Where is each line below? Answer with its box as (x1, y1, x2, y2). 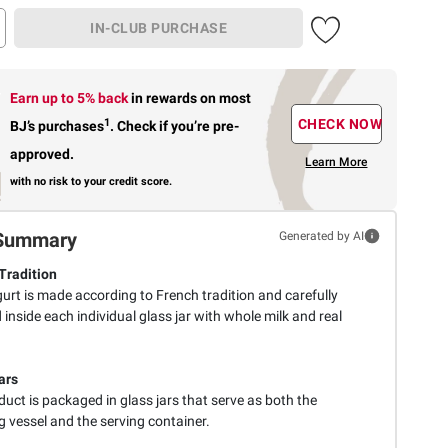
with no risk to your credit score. (10, 174, 173, 188)
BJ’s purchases (10, 117, 105, 134)
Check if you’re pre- (114, 117, 240, 134)
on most (200, 89, 252, 106)
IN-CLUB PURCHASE (90, 19, 227, 36)
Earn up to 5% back (10, 89, 132, 106)
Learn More (305, 155, 368, 170)
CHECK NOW (297, 116, 383, 133)
